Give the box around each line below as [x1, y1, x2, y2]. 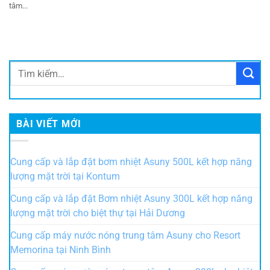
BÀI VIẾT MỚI [16, 118, 81, 130]
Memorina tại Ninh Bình [10, 244, 111, 256]
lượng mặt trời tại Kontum [10, 171, 120, 182]
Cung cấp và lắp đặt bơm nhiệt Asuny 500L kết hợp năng [10, 156, 252, 168]
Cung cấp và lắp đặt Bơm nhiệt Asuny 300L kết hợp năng [10, 193, 253, 204]
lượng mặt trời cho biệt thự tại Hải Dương [10, 207, 185, 219]
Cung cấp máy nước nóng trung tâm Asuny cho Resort [10, 230, 240, 241]
